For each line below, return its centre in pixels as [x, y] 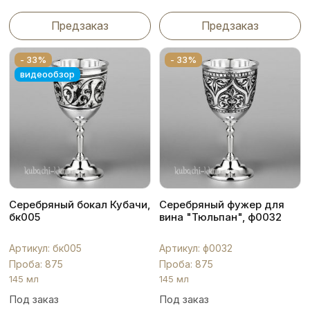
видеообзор [47, 74]
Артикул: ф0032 [196, 248]
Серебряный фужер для [222, 204]
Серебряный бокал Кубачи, [80, 204]
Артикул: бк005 [45, 248]
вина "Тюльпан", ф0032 [220, 217]
